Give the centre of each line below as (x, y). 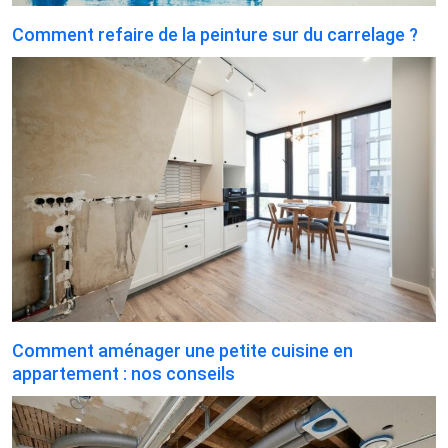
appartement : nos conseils (123, 373)
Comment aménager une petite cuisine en (182, 350)
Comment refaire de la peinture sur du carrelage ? (215, 34)
